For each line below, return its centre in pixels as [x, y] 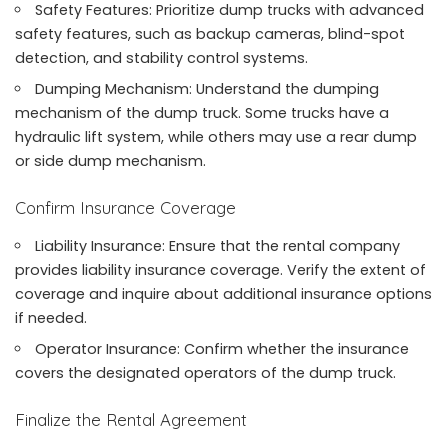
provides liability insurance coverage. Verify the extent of [220, 269]
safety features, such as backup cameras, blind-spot [210, 34]
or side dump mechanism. [110, 161]
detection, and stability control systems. [161, 58]
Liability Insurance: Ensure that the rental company [218, 245]
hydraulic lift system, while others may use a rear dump [216, 137]
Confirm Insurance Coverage [125, 208]
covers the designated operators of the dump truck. [205, 372]
